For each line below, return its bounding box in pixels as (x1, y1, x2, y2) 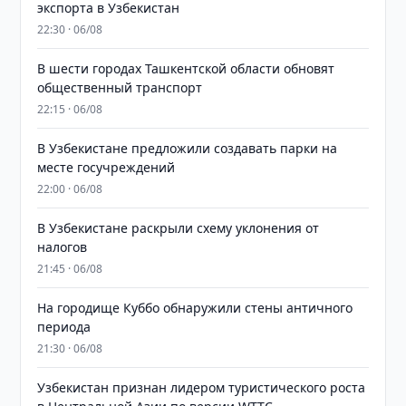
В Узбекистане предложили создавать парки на (37, 140, 338, 157)
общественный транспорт (37, 79, 203, 96)
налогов (37, 238, 88, 256)
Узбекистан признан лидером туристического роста (37, 379, 366, 396)
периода (37, 318, 92, 335)
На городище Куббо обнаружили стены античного (37, 299, 353, 316)
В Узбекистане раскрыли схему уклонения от (37, 219, 320, 237)
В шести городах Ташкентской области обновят (37, 60, 335, 77)
